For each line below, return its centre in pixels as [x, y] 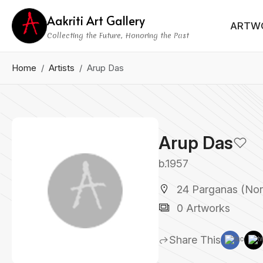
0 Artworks [202, 208]
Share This [195, 240]
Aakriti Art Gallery [96, 20]
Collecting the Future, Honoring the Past [118, 35]
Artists [62, 68]
